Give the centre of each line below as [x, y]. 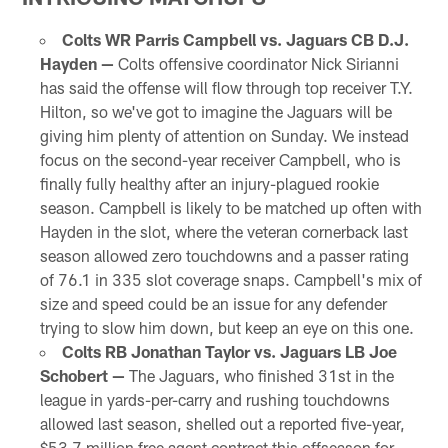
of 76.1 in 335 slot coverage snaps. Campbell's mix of [230, 280]
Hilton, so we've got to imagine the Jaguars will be [215, 112]
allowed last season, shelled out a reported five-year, [222, 424]
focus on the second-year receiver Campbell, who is [220, 160]
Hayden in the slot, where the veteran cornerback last [223, 232]
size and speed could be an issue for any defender [213, 304]
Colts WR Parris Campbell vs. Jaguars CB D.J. [235, 40]
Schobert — [82, 376]
